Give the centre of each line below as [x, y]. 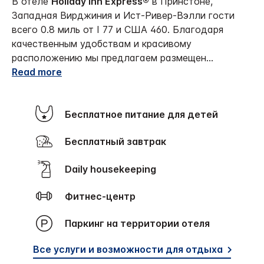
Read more [37, 72]
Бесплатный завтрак [119, 142]
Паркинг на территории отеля [141, 224]
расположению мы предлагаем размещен [109, 58]
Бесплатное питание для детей [145, 115]
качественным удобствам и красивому [102, 44]
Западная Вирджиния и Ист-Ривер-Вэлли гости [123, 16]
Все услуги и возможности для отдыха [128, 250]
